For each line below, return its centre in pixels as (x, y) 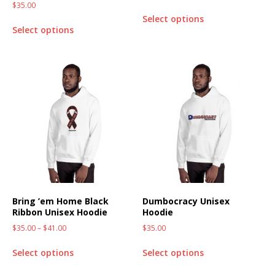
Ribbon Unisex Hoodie (60, 212)
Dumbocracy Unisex (186, 201)
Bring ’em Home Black (60, 201)
